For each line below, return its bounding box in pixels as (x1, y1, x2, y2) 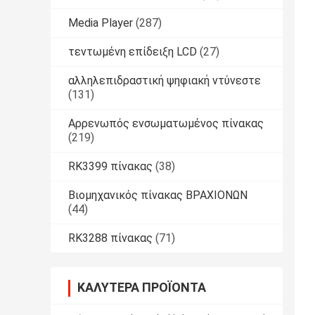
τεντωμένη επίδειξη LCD (68, 45, 197, 59)
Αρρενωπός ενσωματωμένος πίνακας (68, 117, 264, 131)
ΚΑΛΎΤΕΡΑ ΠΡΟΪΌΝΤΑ (77, 280, 206, 295)
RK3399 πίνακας (68, 160, 153, 174)
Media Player (68, 16, 133, 30)
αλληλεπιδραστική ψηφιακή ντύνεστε (68, 74, 261, 88)
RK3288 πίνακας (68, 231, 153, 245)
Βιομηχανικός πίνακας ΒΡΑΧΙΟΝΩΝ (68, 188, 247, 202)
